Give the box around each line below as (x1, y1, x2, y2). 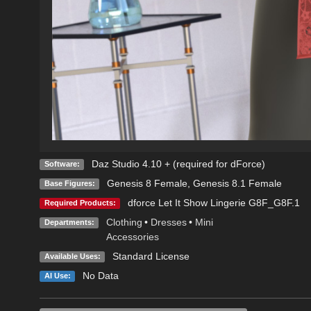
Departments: (44, 218, 94, 227)
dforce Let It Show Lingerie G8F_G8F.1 (127, 197, 300, 208)
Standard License (112, 251, 190, 262)
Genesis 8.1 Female (192, 178, 282, 189)
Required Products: (44, 199, 116, 208)
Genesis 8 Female (106, 178, 187, 189)
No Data (82, 270, 119, 281)
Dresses (150, 217, 187, 228)
